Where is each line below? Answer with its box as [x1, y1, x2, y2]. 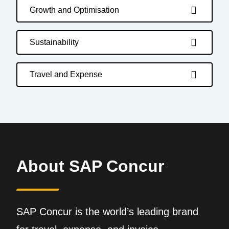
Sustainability [30, 38, 79, 47]
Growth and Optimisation [30, 6, 119, 14]
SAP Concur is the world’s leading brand [16, 206, 198, 217]
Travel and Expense [30, 70, 102, 79]
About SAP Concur [16, 157, 164, 175]
